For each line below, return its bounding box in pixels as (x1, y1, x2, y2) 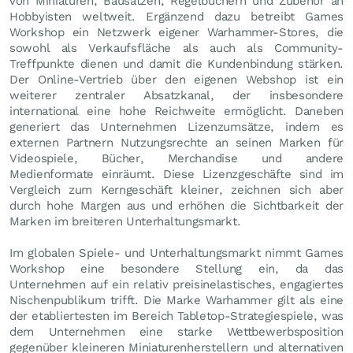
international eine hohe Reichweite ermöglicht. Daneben (9, 103, 344, 118)
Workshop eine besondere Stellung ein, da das (9, 261, 344, 276)
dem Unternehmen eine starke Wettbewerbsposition (9, 324, 344, 339)
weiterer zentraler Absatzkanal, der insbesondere (9, 87, 344, 102)
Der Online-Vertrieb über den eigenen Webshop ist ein (9, 72, 344, 87)
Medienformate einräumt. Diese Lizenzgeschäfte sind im (9, 166, 344, 181)
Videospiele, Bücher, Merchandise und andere (9, 150, 344, 165)
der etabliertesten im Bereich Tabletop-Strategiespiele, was (9, 308, 344, 323)
